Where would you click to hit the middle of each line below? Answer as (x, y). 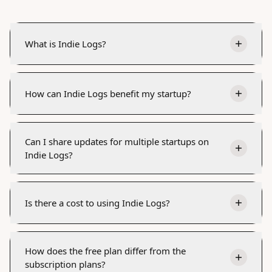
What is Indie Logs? (66, 43)
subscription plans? (65, 264)
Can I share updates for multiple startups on (117, 141)
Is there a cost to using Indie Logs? (97, 202)
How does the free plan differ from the (105, 250)
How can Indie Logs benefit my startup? (108, 93)
